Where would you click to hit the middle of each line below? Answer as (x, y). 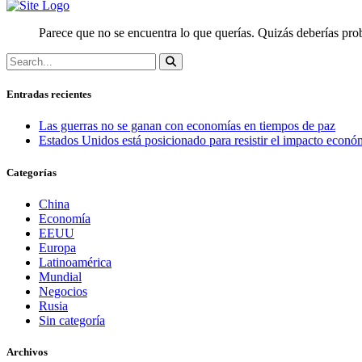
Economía (65, 218)
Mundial (60, 276)
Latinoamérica (75, 262)
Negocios (63, 291)
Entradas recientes (49, 95)
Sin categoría (72, 320)
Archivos (27, 351)
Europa (57, 247)
